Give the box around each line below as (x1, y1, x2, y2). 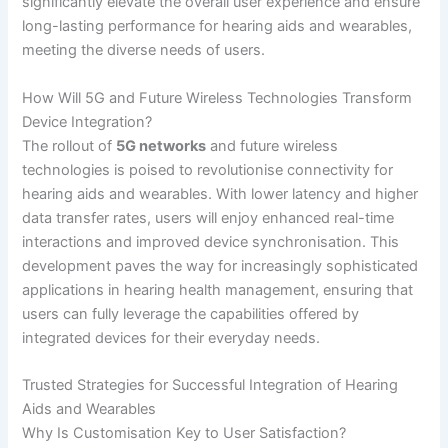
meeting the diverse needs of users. (22, 41, 266, 60)
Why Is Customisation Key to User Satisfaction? (22, 424, 347, 443)
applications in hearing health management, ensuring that (22, 280, 414, 299)
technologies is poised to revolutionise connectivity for (22, 160, 394, 179)
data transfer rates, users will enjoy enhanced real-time (22, 208, 395, 227)
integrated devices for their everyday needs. (22, 328, 321, 347)
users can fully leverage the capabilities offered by (22, 304, 360, 323)
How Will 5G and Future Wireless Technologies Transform (22, 88, 413, 107)
